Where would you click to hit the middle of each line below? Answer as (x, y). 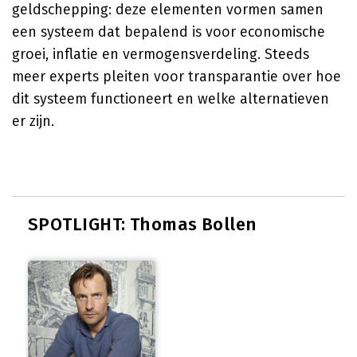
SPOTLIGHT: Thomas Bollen (143, 224)
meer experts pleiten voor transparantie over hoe (177, 76)
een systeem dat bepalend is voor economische (169, 32)
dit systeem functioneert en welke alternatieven (171, 99)
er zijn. (33, 121)
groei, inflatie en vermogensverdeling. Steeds (161, 54)
